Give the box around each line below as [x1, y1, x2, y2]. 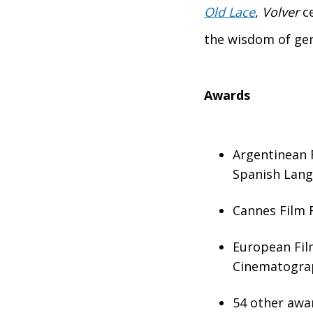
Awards [204, 86, 250, 103]
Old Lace [204, 3, 255, 20]
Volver [262, 3, 299, 20]
